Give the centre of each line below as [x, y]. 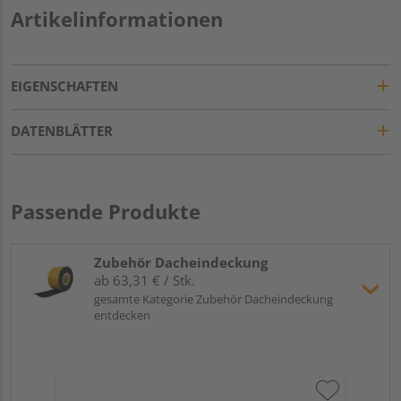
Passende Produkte [106, 211]
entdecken [122, 315]
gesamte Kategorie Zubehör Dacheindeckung [213, 299]
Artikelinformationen [117, 18]
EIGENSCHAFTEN [64, 85]
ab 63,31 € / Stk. [145, 280]
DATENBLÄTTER [62, 130]
